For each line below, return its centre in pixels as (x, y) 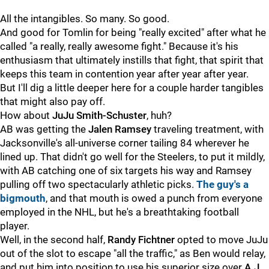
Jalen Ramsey (120, 129)
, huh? (159, 115)
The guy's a (222, 184)
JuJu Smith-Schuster (99, 115)
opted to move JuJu (221, 240)
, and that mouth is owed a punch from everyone (154, 198)
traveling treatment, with (207, 129)
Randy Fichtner (141, 240)
